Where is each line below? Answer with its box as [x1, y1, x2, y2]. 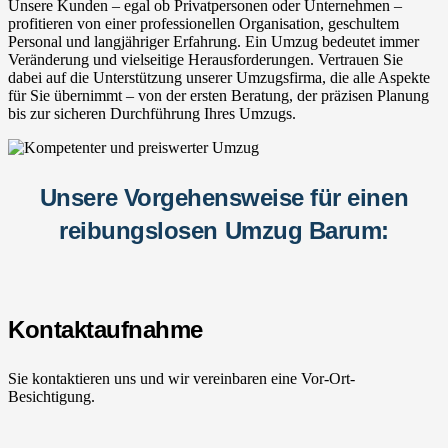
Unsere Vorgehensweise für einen [39, 183, 409, 211]
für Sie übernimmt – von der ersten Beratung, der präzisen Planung [8, 86, 429, 104]
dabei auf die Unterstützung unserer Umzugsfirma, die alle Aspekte [8, 68, 430, 86]
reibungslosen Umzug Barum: [59, 216, 389, 244]
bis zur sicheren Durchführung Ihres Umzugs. [8, 104, 296, 122]
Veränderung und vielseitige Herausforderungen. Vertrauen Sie [8, 50, 403, 68]
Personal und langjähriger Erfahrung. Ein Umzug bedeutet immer [8, 32, 419, 50]
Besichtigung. [8, 387, 95, 405]
